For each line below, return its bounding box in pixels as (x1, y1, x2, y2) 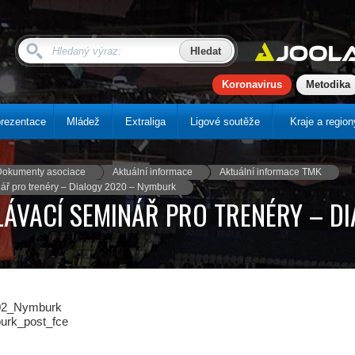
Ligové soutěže (190, 116, 260, 128)
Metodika (306, 78, 350, 90)
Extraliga (124, 116, 166, 128)
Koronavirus (222, 78, 282, 90)
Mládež (67, 116, 100, 128)
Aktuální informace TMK (219, 166, 322, 177)
